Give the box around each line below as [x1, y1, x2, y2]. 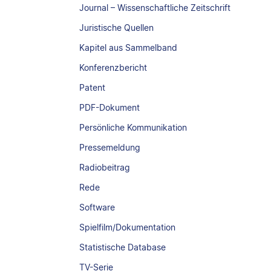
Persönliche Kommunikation [79, 122, 188, 132]
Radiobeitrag [79, 162, 131, 172]
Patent [79, 82, 106, 93]
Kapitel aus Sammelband [79, 42, 178, 53]
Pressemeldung [79, 142, 141, 152]
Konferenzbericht [79, 62, 148, 73]
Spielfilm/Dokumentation [79, 222, 176, 232]
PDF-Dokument [79, 102, 140, 113]
